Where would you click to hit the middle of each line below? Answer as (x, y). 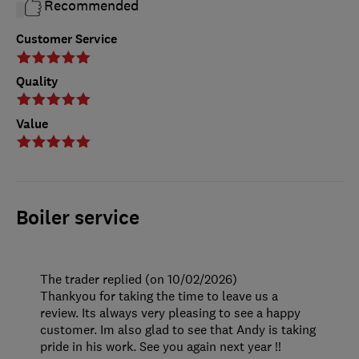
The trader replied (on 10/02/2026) (139, 278)
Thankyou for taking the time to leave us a (159, 295)
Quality (37, 81)
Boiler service (78, 218)
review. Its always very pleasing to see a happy (170, 312)
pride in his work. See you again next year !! (161, 346)
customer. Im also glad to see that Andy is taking (178, 329)
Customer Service (67, 39)
